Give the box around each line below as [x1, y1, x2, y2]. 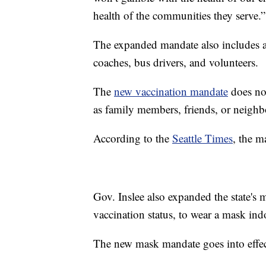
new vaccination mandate [114, 83, 228, 99]
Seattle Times [172, 130, 233, 145]
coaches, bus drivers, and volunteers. [93, 54, 258, 69]
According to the [93, 130, 172, 145]
